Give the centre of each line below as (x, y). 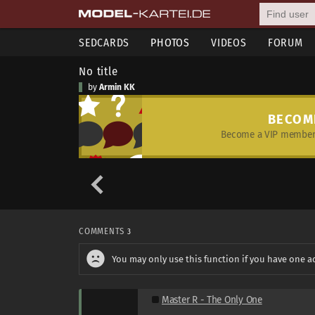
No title (98, 71)
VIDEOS (229, 43)
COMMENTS (103, 231)
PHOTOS (170, 43)
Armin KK (117, 87)
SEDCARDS (104, 43)
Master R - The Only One (212, 300)
